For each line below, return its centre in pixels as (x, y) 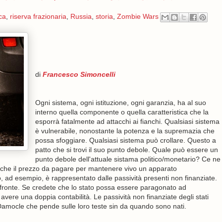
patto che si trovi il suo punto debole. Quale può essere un (126, 150)
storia (104, 17)
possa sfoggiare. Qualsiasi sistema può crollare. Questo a (125, 140)
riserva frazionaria (38, 17)
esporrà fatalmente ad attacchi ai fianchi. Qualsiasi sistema (127, 121)
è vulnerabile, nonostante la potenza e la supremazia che (125, 131)
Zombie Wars (138, 17)
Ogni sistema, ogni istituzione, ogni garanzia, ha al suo (120, 103)
